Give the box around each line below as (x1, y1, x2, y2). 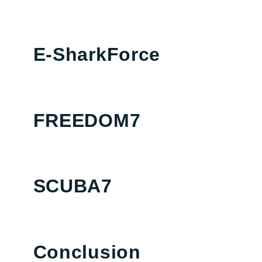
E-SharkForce (33, 44, 161, 65)
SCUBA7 (33, 175, 112, 197)
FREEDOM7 (33, 109, 141, 131)
